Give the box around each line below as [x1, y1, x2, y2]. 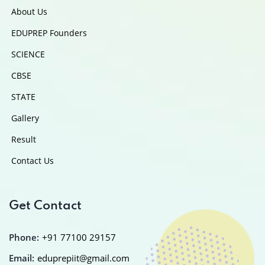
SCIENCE [11, 48, 45, 60]
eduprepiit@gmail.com [37, 251, 130, 264]
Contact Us [11, 154, 54, 166]
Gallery [11, 112, 39, 124]
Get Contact [9, 199, 82, 212]
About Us [11, 5, 47, 17]
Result [11, 133, 36, 145]
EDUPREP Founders [11, 27, 87, 38]
